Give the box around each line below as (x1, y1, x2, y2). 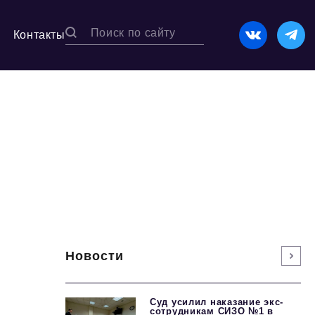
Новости (65, 248, 124, 263)
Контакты (13, 29, 65, 41)
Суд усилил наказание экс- (150, 297, 284, 307)
